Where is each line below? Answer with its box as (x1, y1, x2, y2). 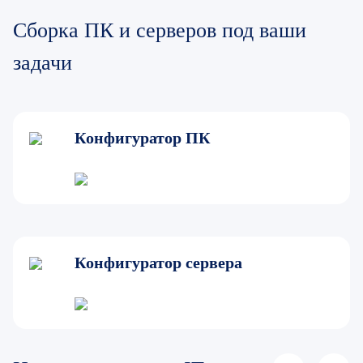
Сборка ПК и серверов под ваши (13, 19, 306, 42)
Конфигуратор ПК (75, 129, 211, 147)
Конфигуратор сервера (75, 254, 242, 271)
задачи (13, 51, 72, 75)
